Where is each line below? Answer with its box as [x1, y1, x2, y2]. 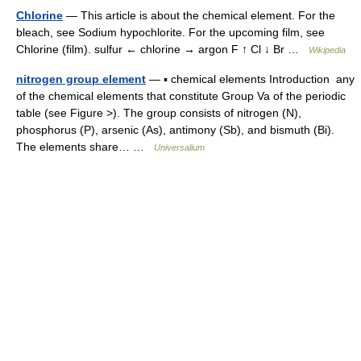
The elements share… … [16, 140, 154, 153]
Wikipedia [309, 45, 346, 55]
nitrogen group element [16, 73, 146, 85]
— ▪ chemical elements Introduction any [146, 73, 355, 85]
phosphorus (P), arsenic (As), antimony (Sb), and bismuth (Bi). [16, 123, 334, 136]
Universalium [154, 143, 205, 152]
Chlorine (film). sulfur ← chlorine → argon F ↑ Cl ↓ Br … [16, 43, 309, 56]
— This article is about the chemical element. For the [63, 9, 335, 22]
